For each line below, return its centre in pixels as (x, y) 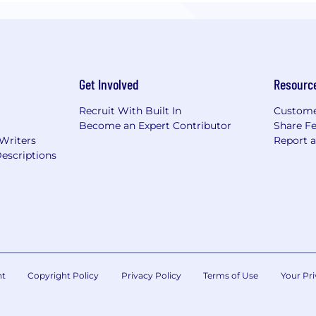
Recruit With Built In (130, 110)
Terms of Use (231, 275)
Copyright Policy (63, 275)
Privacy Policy (151, 275)
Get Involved (109, 84)
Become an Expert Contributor (155, 125)
